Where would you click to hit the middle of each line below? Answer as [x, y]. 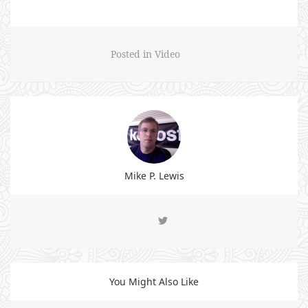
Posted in [133, 54]
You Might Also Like [154, 282]
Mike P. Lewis [154, 176]
